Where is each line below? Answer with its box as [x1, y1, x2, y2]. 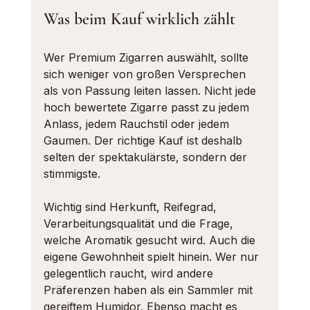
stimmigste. [43, 167, 100, 181]
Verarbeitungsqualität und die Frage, [43, 217, 237, 230]
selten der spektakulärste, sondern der [43, 150, 250, 164]
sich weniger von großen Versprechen [43, 67, 249, 81]
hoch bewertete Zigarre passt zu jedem [43, 100, 253, 114]
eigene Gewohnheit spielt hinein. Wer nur [43, 250, 262, 264]
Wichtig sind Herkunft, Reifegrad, [43, 200, 220, 214]
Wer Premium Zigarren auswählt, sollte [43, 51, 252, 64]
